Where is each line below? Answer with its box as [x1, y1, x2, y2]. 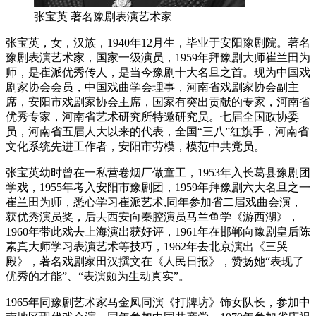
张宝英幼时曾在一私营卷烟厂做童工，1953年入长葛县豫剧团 [6, 166, 310, 178]
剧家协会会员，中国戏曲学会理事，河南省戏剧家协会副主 [6, 80, 299, 93]
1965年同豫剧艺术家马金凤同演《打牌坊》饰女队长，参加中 [6, 296, 310, 308]
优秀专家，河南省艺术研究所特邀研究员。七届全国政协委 [6, 110, 299, 123]
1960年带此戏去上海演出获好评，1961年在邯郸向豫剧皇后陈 [6, 225, 310, 238]
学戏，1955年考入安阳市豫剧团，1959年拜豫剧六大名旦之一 [6, 181, 310, 193]
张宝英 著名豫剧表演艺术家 [34, 10, 172, 23]
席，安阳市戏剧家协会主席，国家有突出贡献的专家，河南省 [6, 95, 310, 108]
